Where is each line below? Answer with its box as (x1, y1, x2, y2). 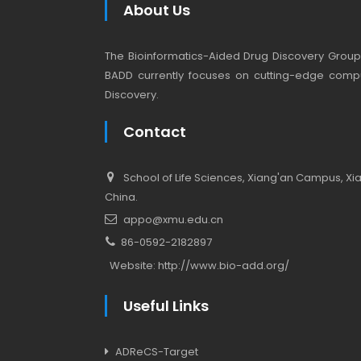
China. (105, 189, 138, 205)
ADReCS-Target (115, 343, 198, 359)
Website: (110, 257, 158, 273)
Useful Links (123, 295, 209, 316)
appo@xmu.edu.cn (123, 211, 223, 227)
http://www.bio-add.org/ (158, 257, 289, 273)
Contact (123, 121, 186, 142)
